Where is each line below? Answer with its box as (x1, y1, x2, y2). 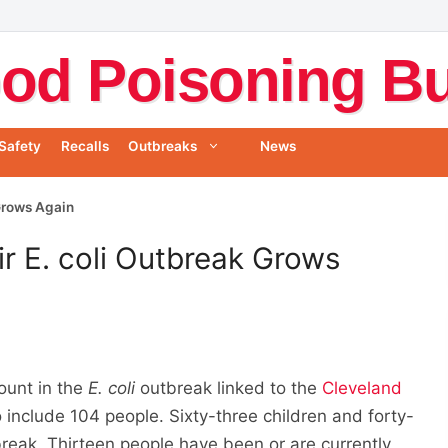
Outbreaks (127, 138, 197, 155)
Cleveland (322, 377, 403, 398)
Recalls (60, 138, 109, 155)
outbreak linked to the (135, 377, 323, 398)
